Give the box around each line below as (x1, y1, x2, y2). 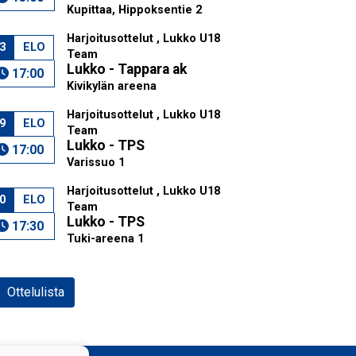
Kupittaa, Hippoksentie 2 (66, 3, 202, 17)
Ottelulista (7, 284, 64, 300)
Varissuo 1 (66, 156, 125, 169)
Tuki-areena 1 (66, 232, 144, 246)
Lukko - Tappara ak (66, 61, 187, 77)
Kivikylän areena (66, 79, 157, 93)
